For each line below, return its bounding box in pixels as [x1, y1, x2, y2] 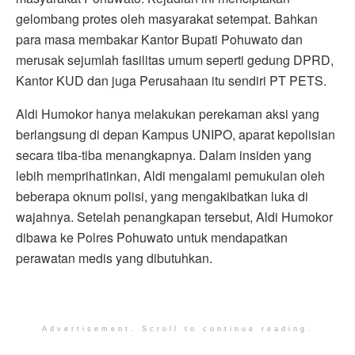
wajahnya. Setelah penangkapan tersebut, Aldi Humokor [16, 207, 333, 226]
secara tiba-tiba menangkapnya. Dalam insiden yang [16, 145, 311, 164]
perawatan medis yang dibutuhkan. [16, 248, 212, 267]
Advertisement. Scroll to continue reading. [42, 324, 313, 333]
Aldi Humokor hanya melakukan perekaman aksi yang [16, 104, 319, 123]
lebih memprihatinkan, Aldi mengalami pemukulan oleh [16, 166, 325, 185]
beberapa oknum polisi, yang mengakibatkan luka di [16, 186, 308, 205]
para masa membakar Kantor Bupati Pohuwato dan [16, 29, 303, 48]
